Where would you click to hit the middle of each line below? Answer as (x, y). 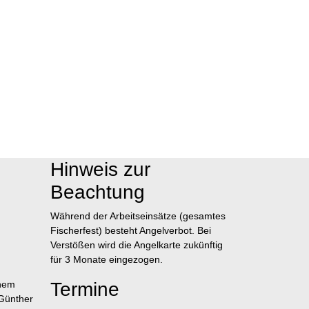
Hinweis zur (100, 169)
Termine (85, 289)
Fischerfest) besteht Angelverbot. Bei (131, 230)
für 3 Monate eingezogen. (107, 259)
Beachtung (98, 192)
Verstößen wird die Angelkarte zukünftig (137, 245)
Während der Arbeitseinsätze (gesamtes (138, 216)
